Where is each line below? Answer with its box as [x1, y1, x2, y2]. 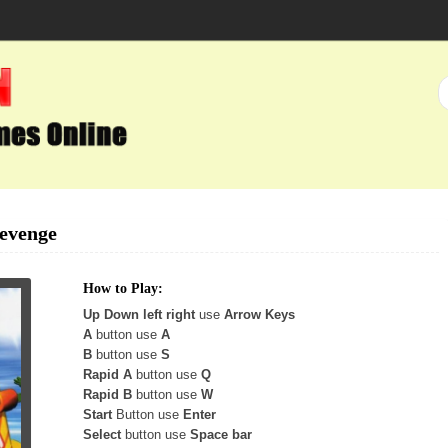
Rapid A [83, 367, 132, 382]
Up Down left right [83, 307, 195, 322]
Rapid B [83, 387, 132, 402]
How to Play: [83, 281, 163, 296]
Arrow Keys [224, 307, 295, 322]
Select [83, 427, 121, 442]
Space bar [190, 427, 252, 442]
